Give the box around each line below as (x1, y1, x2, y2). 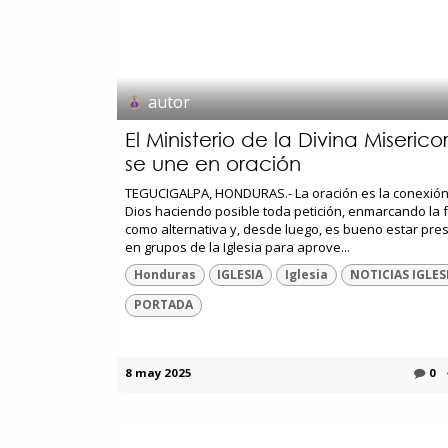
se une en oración (125, 151, 301, 175)
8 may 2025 (125, 364, 192, 380)
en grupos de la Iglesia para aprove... (125, 237, 350, 256)
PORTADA (133, 296, 193, 314)
